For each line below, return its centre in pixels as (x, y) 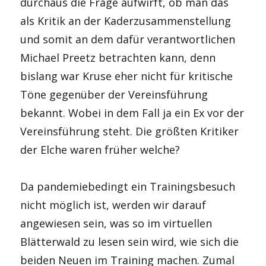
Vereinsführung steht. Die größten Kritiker (130, 131)
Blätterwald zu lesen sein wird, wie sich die (130, 242)
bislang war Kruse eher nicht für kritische (127, 76)
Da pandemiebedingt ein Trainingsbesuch (128, 186)
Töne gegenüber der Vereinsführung (114, 94)
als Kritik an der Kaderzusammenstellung (126, 20)
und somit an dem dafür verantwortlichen (128, 39)
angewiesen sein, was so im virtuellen (116, 223)
